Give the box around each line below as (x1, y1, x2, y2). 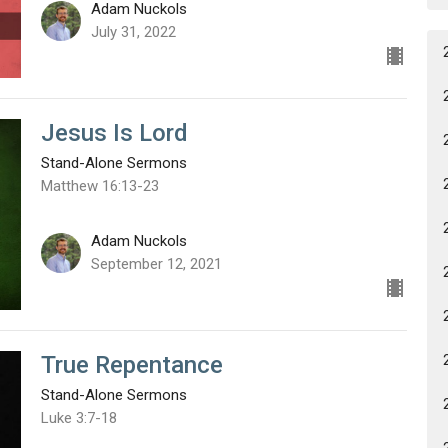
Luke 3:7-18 (40, 409, 117, 428)
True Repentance (40, 351, 223, 380)
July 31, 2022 (90, 22, 176, 41)
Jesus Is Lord (40, 118, 188, 147)
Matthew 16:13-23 (40, 176, 159, 195)
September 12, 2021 (90, 255, 222, 274)
